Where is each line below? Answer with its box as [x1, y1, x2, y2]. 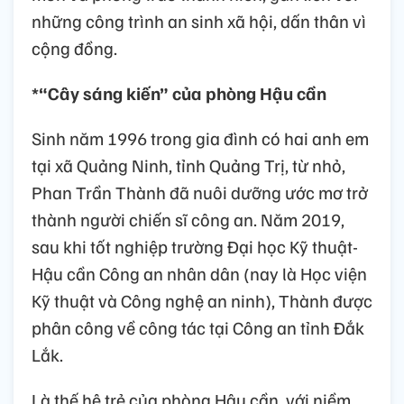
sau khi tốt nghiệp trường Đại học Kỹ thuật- [32, 234, 358, 259]
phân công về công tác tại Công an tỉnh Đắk [32, 316, 364, 340]
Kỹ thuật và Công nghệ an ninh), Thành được [32, 289, 372, 313]
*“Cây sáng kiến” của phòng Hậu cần [32, 81, 326, 106]
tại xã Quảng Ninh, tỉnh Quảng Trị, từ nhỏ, [32, 153, 345, 178]
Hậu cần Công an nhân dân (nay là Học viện [32, 262, 367, 286]
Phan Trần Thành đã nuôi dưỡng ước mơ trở [32, 180, 368, 205]
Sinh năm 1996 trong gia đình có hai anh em [32, 126, 369, 151]
